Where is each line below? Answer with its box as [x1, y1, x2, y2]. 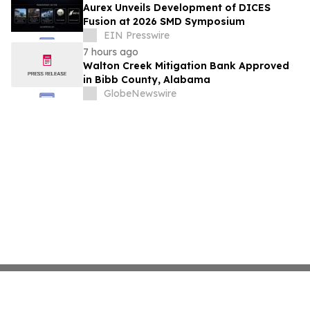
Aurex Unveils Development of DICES [83, 1, 271, 15]
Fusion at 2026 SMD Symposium [83, 15, 245, 28]
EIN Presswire [104, 29, 170, 42]
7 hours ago [83, 46, 138, 59]
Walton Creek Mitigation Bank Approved [83, 60, 289, 73]
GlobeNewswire [104, 87, 176, 100]
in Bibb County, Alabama [83, 73, 210, 86]
